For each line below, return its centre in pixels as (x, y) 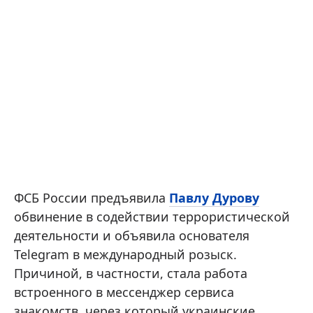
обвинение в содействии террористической (152, 216)
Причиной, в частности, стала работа (131, 273)
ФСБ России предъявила (92, 197)
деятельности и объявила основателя (132, 235)
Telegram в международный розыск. (125, 254)
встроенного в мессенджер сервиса (124, 292)
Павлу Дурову (214, 197)
